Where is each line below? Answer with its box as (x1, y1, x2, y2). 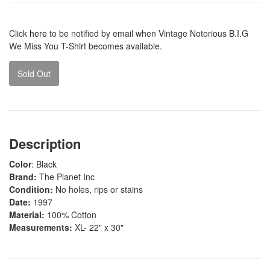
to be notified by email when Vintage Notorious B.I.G (47, 27, 248, 39)
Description (9, 133, 81, 153)
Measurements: (9, 221, 72, 233)
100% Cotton (47, 208, 96, 221)
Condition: (9, 183, 55, 195)
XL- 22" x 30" (72, 221, 124, 233)
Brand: (9, 170, 37, 183)
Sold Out (17, 67, 51, 80)
